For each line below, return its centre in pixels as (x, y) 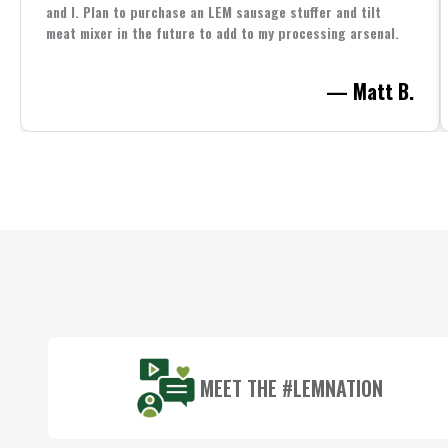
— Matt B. (370, 90)
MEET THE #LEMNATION (291, 387)
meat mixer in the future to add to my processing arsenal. (222, 33)
